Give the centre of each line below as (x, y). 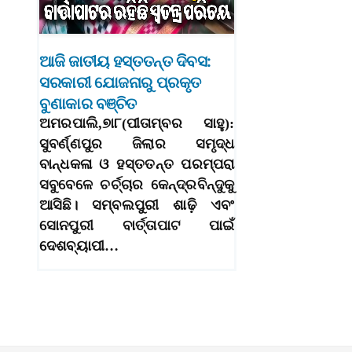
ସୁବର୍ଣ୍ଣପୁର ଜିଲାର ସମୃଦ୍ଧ (137, 144)
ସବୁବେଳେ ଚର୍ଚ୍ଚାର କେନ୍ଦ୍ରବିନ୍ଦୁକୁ (137, 185)
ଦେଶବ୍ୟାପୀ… (79, 246)
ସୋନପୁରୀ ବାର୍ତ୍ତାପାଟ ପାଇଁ (137, 226)
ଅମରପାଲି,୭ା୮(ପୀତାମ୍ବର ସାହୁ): (137, 124)
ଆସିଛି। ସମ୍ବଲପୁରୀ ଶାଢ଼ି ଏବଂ (137, 205)
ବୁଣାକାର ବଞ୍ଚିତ (88, 104)
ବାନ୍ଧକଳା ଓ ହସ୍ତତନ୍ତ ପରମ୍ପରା (137, 165)
